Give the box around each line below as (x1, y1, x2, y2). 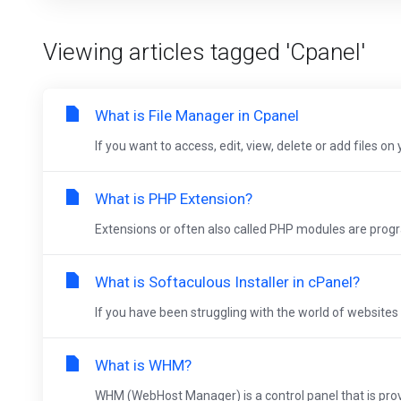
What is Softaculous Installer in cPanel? (95, 273, 360, 291)
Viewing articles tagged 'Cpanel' (43, 38, 365, 65)
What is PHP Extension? (95, 190, 252, 208)
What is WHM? (95, 356, 192, 374)
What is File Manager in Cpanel (95, 107, 299, 124)
